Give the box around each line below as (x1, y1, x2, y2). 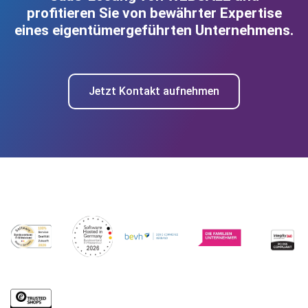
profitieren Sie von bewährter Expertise (26, 5, 282, 22)
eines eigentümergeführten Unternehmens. (14, 22, 294, 39)
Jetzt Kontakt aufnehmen (89, 85, 219, 98)
